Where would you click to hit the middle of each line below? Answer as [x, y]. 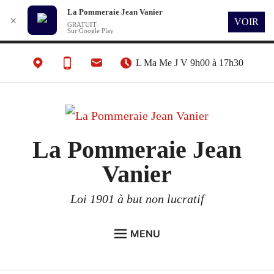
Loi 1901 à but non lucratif [137, 199]
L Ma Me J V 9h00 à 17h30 [190, 63]
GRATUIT [82, 24]
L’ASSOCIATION [60, 257]
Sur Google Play [90, 31]
